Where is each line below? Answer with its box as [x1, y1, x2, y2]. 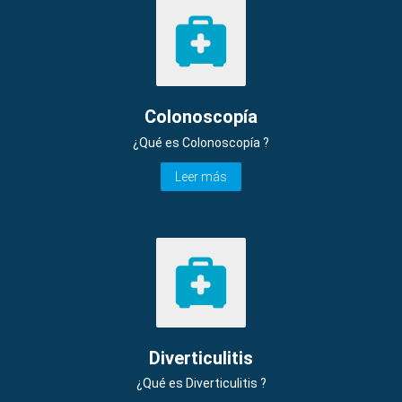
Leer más [175, 169, 227, 184]
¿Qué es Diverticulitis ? [135, 375, 267, 390]
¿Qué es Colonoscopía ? [133, 135, 269, 150]
